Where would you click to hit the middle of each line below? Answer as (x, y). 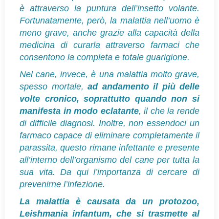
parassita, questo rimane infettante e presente (109, 147)
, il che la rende (169, 111)
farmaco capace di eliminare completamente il (109, 135)
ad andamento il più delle (143, 86)
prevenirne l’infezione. (62, 184)
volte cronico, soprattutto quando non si (109, 99)
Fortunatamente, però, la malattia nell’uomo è (109, 20)
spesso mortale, (54, 86)
